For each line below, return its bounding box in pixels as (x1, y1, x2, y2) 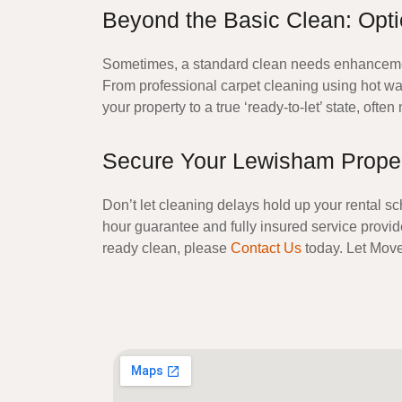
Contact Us (231, 240, 301, 256)
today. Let (301, 240, 370, 256)
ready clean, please (102, 240, 231, 256)
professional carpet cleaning (139, 78, 319, 93)
